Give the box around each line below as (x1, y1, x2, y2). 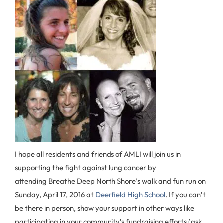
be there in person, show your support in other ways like (15, 203, 194, 213)
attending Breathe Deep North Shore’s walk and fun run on (15, 176, 206, 186)
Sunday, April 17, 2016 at (15, 190, 94, 199)
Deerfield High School (94, 190, 165, 199)
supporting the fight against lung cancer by (15, 163, 156, 172)
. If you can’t (165, 190, 206, 199)
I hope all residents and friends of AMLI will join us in (15, 149, 181, 159)
